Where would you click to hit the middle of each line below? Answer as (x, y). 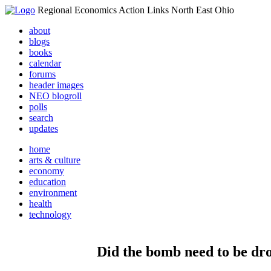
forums (42, 74)
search (41, 118)
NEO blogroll (55, 96)
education (47, 182)
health (41, 204)
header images (56, 85)
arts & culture (55, 160)
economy (47, 171)
